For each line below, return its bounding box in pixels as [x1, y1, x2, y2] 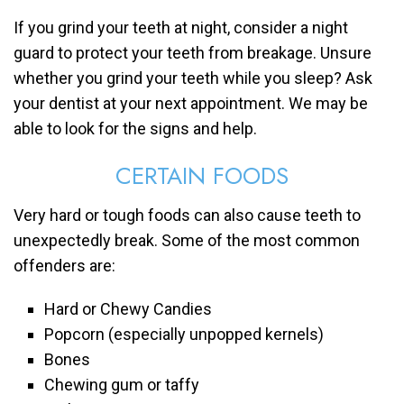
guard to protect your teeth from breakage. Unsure [14, 43, 372, 63]
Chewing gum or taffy [44, 375, 200, 395]
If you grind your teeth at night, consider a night [14, 18, 348, 38]
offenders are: [14, 256, 115, 276]
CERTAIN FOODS [115, 159, 289, 194]
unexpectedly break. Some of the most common [14, 231, 360, 251]
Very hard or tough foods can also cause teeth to [14, 206, 361, 225]
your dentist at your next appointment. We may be [14, 94, 368, 114]
